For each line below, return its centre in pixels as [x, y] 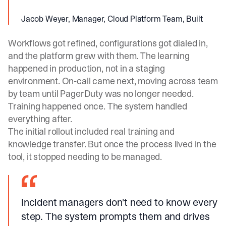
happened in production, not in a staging [87, 68]
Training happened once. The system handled [98, 106]
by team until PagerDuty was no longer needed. [101, 94]
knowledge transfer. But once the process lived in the [112, 144]
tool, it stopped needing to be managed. [85, 157]
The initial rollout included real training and [91, 131]
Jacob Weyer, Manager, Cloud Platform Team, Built [112, 19]
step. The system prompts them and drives [116, 216]
